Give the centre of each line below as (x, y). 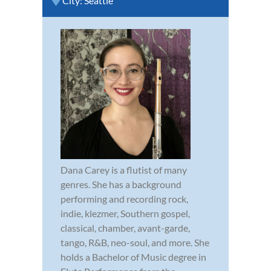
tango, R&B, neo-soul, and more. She (135, 243)
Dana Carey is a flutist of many (124, 170)
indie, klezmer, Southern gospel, (125, 214)
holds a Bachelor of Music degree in (133, 257)
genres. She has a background (121, 184)
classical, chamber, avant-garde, (125, 228)
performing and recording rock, (124, 199)
